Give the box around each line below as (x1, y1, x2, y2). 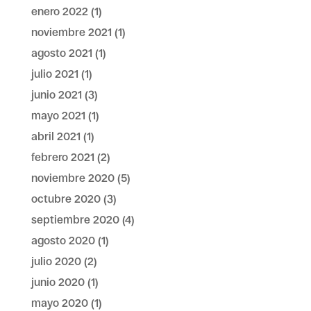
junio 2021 (31, 88, 82, 101)
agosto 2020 (31, 234, 95, 247)
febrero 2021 (31, 151, 94, 164)
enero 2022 (31, 5, 88, 18)
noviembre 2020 (31, 171, 115, 185)
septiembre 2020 (31, 213, 119, 226)
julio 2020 (31, 255, 81, 268)
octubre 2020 (31, 192, 101, 205)
